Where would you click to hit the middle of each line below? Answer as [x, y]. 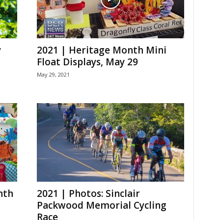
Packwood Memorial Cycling [101, 206]
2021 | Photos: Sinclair [88, 194]
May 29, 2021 [53, 75]
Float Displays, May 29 [87, 62]
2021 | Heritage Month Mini [101, 50]
